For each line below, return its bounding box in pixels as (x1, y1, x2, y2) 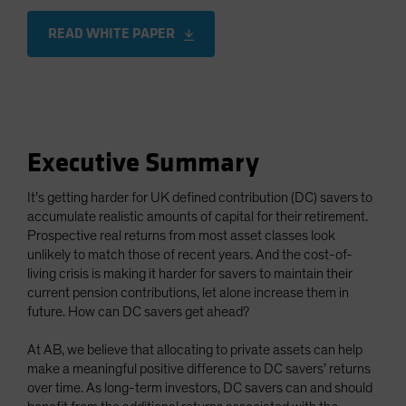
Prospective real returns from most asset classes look (27, 227, 335, 243)
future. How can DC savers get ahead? (27, 304, 249, 319)
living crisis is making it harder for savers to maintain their (27, 266, 353, 281)
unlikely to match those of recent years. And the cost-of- (27, 246, 353, 262)
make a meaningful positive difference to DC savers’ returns (27, 361, 371, 376)
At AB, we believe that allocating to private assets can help (27, 342, 362, 357)
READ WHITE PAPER (48, 24, 175, 43)
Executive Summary (27, 146, 259, 179)
